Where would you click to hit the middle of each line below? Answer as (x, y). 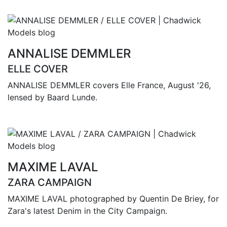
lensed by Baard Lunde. (52, 97)
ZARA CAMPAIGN (50, 182)
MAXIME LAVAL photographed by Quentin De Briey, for (113, 198)
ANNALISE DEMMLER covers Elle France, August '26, (109, 85)
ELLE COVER (38, 69)
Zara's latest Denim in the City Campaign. (87, 211)
